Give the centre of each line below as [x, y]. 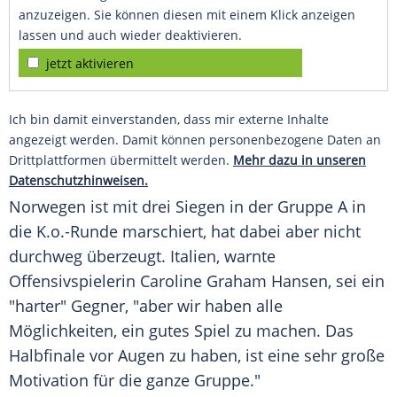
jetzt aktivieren [90, 64]
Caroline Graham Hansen [234, 281]
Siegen [200, 207]
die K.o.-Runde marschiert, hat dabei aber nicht [185, 232]
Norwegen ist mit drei [92, 207]
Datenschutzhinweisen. [78, 181]
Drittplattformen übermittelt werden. [121, 160]
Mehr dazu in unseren [300, 160]
